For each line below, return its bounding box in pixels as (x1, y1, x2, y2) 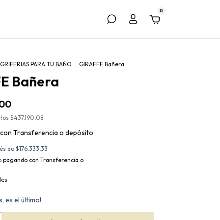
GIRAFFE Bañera (79, 60, 124, 68)
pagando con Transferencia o (1, 156, 83, 164)
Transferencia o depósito (13, 128, 93, 137)
